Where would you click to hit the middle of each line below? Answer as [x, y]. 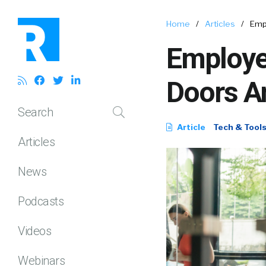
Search [35, 112]
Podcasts [41, 201]
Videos [34, 231]
